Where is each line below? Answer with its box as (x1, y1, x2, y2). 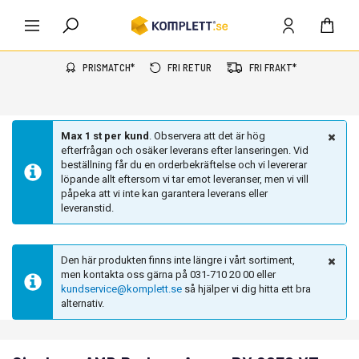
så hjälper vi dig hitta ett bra (182, 283, 311, 295)
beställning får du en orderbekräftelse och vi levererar (61, 159, 307, 171)
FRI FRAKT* (248, 61, 296, 74)
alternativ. (61, 297, 104, 309)
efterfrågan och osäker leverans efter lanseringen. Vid (61, 144, 309, 156)
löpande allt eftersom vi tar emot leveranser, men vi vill (61, 173, 309, 185)
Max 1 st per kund (61, 130, 149, 142)
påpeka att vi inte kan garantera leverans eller (61, 188, 268, 200)
